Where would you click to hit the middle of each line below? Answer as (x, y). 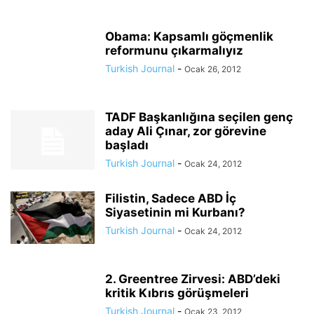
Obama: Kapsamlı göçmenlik (189, 36)
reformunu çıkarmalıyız (174, 50)
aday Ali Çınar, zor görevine (186, 131)
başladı (127, 145)
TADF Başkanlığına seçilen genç (199, 117)
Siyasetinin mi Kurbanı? (175, 212)
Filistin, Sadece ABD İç (171, 198)
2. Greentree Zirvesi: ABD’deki (193, 279)
